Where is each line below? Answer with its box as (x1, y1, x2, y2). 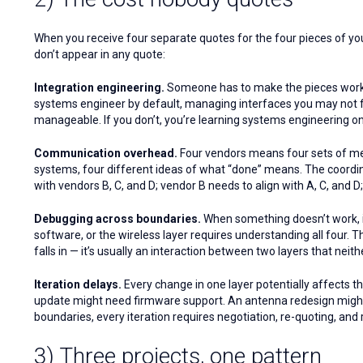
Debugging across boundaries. (34, 212, 201, 226)
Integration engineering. (34, 81, 164, 95)
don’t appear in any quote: (34, 48, 165, 62)
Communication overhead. (34, 147, 177, 160)
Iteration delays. (34, 278, 122, 292)
